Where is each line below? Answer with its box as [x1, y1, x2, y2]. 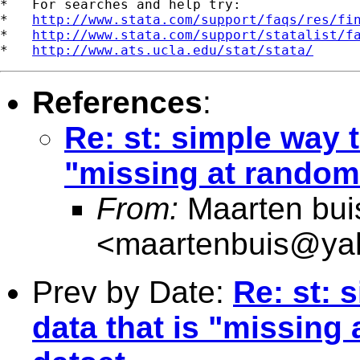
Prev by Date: [32, 274, 233, 309]
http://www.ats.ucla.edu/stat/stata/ [32, 42, 313, 58]
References [32, 84, 202, 120]
